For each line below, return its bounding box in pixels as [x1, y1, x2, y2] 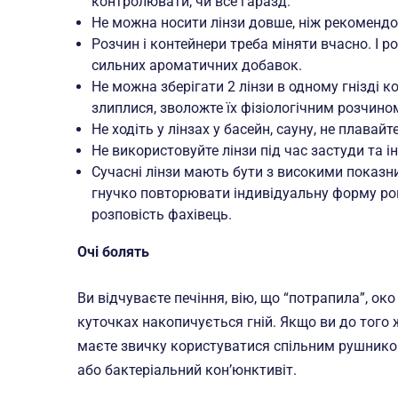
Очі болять [77, 243, 149, 260]
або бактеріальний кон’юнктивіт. [77, 362, 297, 378]
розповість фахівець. [92, 206, 232, 223]
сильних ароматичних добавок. [92, 57, 302, 74]
